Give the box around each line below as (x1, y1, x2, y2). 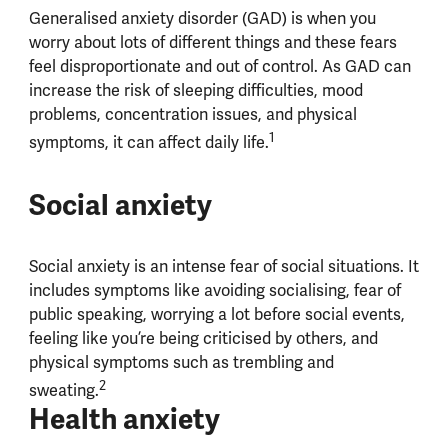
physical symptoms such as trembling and (28, 352, 334, 374)
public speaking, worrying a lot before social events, (28, 304, 405, 326)
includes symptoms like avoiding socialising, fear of (28, 280, 401, 302)
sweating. (28, 380, 99, 402)
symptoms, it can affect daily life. (28, 132, 269, 154)
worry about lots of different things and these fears (28, 32, 397, 54)
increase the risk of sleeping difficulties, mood (28, 80, 363, 102)
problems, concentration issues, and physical (28, 104, 357, 126)
